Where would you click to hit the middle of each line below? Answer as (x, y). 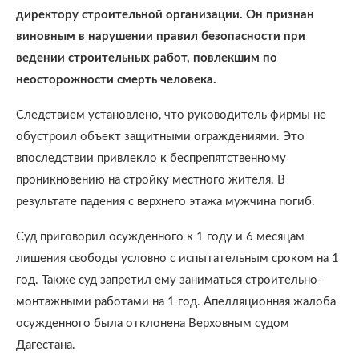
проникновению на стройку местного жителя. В (151, 180)
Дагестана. (46, 345)
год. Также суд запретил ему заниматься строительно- (169, 280)
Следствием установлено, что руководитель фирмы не (171, 115)
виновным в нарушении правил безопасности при (161, 36)
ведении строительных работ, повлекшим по (147, 58)
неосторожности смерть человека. (116, 80)
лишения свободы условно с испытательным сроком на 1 (177, 258)
